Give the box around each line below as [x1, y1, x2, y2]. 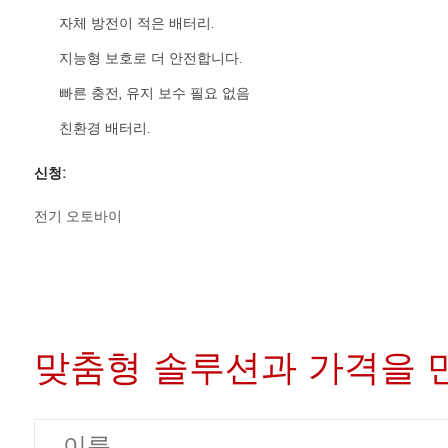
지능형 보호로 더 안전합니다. [58, 47, 242, 71]
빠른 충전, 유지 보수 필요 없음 [58, 82, 250, 106]
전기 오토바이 [33, 205, 122, 229]
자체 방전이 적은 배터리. [58, 12, 214, 36]
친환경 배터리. [58, 117, 150, 141]
